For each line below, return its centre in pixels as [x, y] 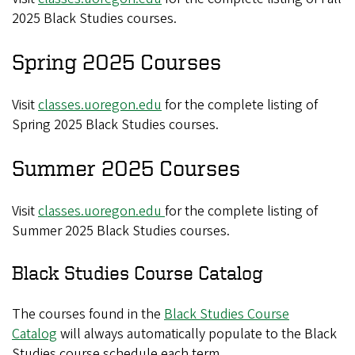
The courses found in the [88, 314]
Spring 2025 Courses [116, 61]
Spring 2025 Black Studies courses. [115, 124]
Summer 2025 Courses [126, 167]
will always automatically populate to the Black [197, 334]
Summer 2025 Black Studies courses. [121, 231]
